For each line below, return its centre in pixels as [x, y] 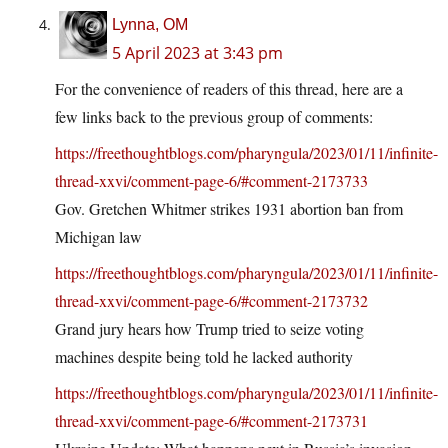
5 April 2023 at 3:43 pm [197, 53]
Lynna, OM [150, 25]
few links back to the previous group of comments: [214, 117]
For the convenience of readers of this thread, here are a [229, 89]
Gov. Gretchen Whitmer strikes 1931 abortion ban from [229, 209]
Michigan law [98, 237]
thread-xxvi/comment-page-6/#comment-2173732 [211, 301]
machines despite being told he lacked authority [204, 357]
